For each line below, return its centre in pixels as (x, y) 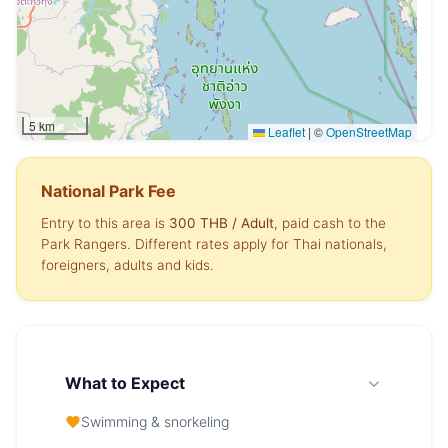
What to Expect (125, 383)
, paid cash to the (330, 223)
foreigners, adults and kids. (127, 265)
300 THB (198, 223)
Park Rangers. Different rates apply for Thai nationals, (214, 244)
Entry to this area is (105, 223)
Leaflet (285, 131)
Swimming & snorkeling (155, 421)
